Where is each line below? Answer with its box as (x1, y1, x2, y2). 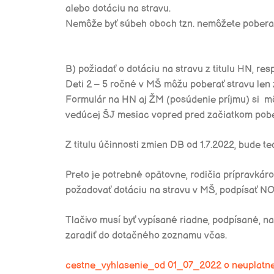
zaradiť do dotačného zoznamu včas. (65, 230, 227, 242)
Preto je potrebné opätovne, (65, 169, 190, 181)
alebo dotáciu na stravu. (65, 3, 171, 15)
